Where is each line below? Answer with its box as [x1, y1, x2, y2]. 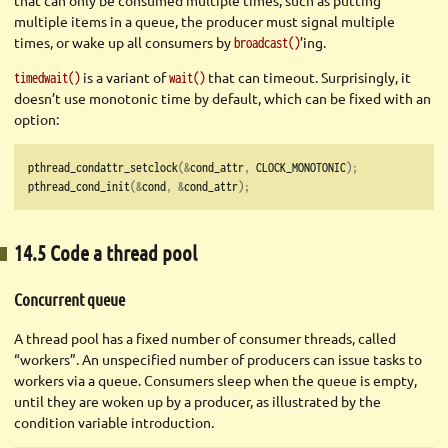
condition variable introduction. [14, 413, 214, 432]
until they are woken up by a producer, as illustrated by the [14, 392, 381, 411]
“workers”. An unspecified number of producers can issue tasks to [14, 350, 422, 369]
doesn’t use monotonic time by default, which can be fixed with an [14, 89, 431, 108]
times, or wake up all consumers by [14, 33, 234, 52]
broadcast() [234, 34, 300, 52]
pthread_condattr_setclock [28, 159, 178, 176]
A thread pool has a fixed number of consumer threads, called [14, 329, 396, 348]
